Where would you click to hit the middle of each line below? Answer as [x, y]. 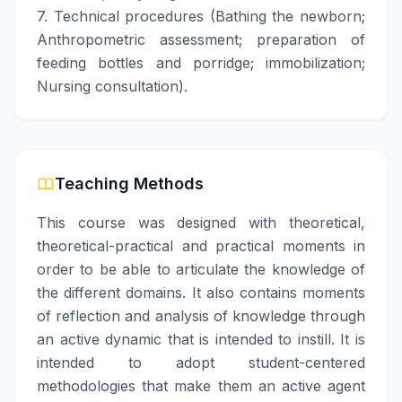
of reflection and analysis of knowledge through [201, 316]
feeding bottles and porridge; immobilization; [201, 63]
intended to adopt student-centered [201, 363]
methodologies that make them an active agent [201, 386]
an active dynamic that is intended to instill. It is [201, 339]
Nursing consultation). [112, 86]
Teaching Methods [129, 184]
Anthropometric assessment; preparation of [201, 39]
